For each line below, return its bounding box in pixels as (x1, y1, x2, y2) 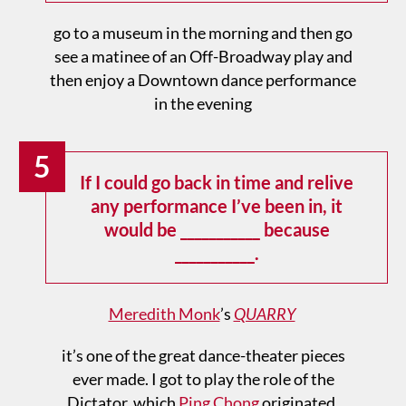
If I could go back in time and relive (80, 170, 353, 193)
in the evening (154, 92, 252, 113)
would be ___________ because (103, 217, 330, 240)
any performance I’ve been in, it (91, 194, 343, 217)
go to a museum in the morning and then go (53, 22, 353, 43)
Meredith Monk (108, 303, 220, 324)
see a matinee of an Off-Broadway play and (53, 45, 353, 66)
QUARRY (233, 303, 295, 324)
